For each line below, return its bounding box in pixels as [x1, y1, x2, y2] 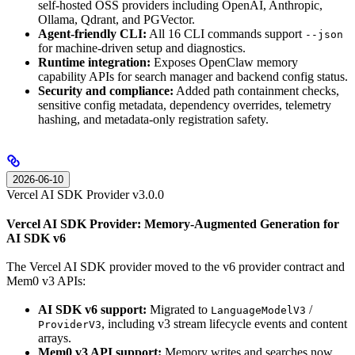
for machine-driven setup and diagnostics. [38, 41, 246, 55]
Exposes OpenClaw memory [151, 55, 298, 70]
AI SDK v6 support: [38, 303, 147, 317]
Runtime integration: [38, 55, 151, 70]
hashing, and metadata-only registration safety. [38, 113, 269, 127]
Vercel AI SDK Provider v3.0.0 [6, 188, 164, 202]
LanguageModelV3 [211, 304, 306, 317]
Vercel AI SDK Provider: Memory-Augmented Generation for [6, 216, 339, 231]
